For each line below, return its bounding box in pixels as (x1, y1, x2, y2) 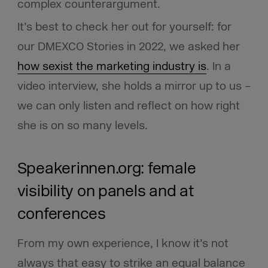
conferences (17, 204, 106, 224)
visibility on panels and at (17, 181, 194, 201)
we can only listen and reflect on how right (17, 99, 240, 113)
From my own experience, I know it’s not (17, 236, 229, 251)
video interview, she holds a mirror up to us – (17, 79, 251, 93)
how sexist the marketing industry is (17, 59, 206, 74)
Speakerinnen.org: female (17, 159, 196, 178)
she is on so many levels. (17, 118, 148, 133)
